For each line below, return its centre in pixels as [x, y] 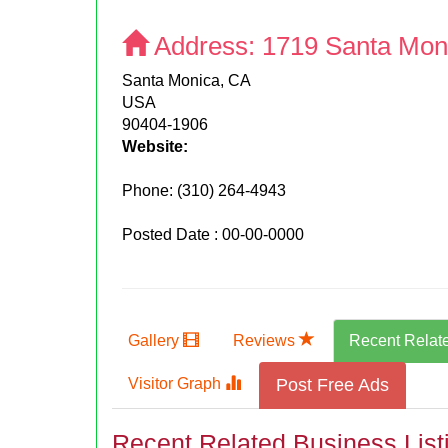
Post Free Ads [333, 384]
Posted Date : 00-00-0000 [213, 234]
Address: [205, 45]
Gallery [156, 340]
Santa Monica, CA [187, 80]
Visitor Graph [177, 383]
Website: [155, 146]
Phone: [150, 190]
